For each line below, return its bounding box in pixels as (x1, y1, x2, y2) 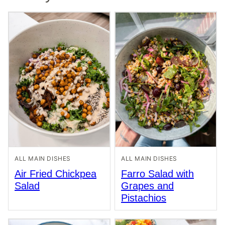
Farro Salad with (121, 168, 194, 179)
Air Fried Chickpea (15, 168, 96, 179)
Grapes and (121, 180, 174, 191)
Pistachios (121, 192, 166, 203)
